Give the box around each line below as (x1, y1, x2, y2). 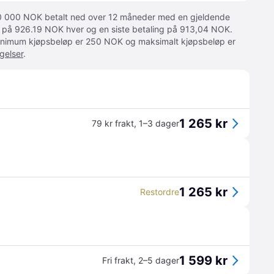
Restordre (140, 187, 179, 197)
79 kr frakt (92, 118, 134, 128)
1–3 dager (139, 118, 179, 128)
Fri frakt (102, 255, 133, 265)
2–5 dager (138, 255, 179, 265)
